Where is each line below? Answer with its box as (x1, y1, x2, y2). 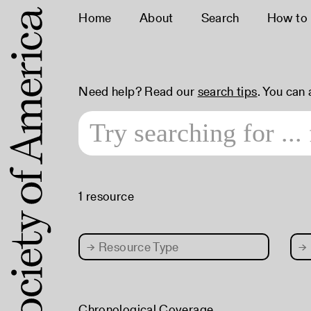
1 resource (78, 187, 134, 205)
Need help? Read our (78, 83, 198, 100)
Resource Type (95, 238, 179, 255)
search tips (197, 83, 258, 100)
